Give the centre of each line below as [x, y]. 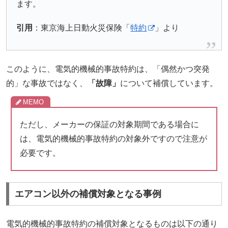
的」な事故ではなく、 [47, 83]
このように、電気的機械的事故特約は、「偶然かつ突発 [108, 69]
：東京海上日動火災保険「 [82, 27]
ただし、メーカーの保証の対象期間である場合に [109, 124]
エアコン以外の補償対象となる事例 [88, 194]
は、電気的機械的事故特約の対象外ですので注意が [113, 138]
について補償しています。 [169, 83]
